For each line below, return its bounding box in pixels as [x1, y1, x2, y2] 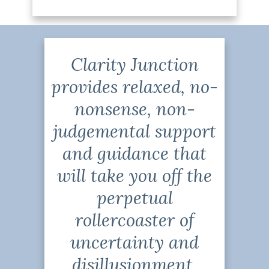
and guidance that [62, 142, 207, 165]
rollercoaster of [75, 208, 194, 231]
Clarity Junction [70, 53, 199, 76]
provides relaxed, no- [51, 75, 218, 98]
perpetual [96, 186, 173, 209]
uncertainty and [70, 231, 199, 253]
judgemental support [53, 119, 216, 142]
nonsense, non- [74, 97, 195, 120]
